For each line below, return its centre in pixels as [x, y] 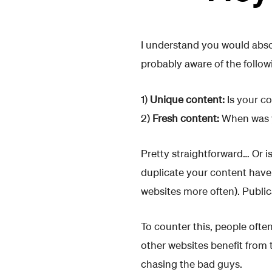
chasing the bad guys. [192, 264]
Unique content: [187, 99]
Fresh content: [186, 118]
